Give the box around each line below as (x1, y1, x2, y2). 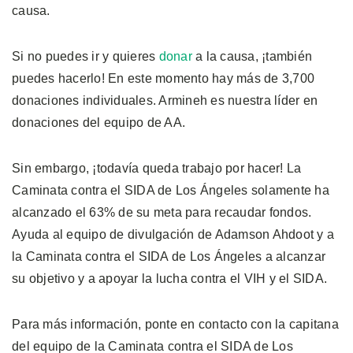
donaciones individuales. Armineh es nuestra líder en (12, 93, 318, 107)
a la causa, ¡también (191, 49, 312, 63)
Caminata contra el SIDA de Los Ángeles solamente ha (12, 183, 329, 197)
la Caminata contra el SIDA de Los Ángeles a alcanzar (12, 249, 325, 263)
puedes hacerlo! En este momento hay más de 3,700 (12, 71, 314, 85)
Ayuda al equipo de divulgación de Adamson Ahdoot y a (12, 227, 334, 241)
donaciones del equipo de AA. (12, 115, 185, 129)
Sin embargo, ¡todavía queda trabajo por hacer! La (12, 161, 302, 175)
